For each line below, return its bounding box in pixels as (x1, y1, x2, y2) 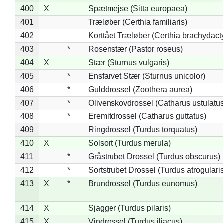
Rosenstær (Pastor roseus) (88, 44, 183, 53)
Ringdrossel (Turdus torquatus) (88, 125, 197, 134)
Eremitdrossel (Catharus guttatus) (88, 111, 206, 120)
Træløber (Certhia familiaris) (88, 17, 187, 26)
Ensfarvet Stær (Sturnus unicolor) (88, 71, 205, 80)
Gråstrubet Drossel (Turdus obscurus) (88, 152, 220, 161)
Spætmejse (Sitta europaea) (88, 4, 187, 13)
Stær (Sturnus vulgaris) (88, 58, 169, 67)
